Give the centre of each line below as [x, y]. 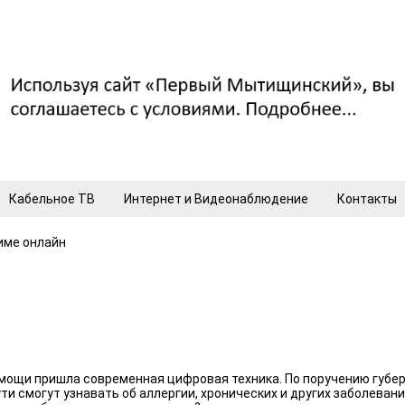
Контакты [367, 199]
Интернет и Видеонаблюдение [216, 199]
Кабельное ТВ [52, 199]
